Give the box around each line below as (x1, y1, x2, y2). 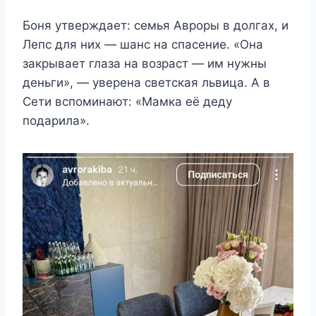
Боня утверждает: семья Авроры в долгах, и (23, 18, 288, 33)
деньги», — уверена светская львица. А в (23, 75, 270, 90)
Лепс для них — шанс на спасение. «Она (23, 37, 263, 52)
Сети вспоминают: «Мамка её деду (23, 95, 232, 109)
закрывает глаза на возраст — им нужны (23, 56, 267, 71)
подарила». (23, 114, 90, 128)
